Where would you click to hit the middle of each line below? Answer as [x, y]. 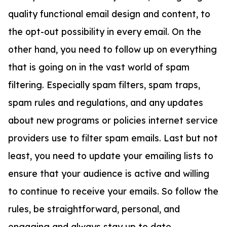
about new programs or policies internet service [113, 120]
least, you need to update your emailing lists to [111, 156]
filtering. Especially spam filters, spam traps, [104, 85]
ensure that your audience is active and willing [109, 174]
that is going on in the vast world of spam [99, 67]
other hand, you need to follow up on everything [112, 49]
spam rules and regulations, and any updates [106, 103]
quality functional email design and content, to [109, 14]
